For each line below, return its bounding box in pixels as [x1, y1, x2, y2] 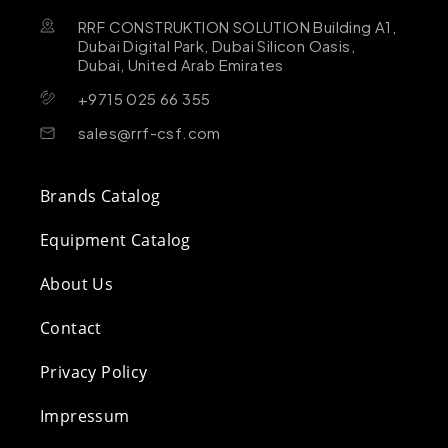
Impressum [40, 404, 130, 427]
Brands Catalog [40, 184, 161, 207]
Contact [40, 316, 102, 339]
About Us [40, 272, 114, 295]
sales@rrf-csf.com [78, 122, 221, 142]
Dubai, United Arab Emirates [78, 54, 284, 74]
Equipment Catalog [40, 228, 191, 251]
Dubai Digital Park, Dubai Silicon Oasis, [78, 35, 355, 55]
